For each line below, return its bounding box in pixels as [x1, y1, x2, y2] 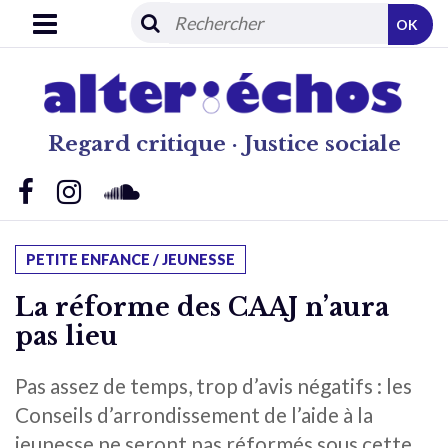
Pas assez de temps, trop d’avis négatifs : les [15, 372, 412, 398]
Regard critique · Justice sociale [47, 130, 401, 157]
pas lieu [15, 320, 118, 352]
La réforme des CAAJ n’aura [15, 291, 389, 323]
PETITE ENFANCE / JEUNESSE [26, 250, 235, 268]
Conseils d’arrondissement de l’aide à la [15, 401, 373, 427]
